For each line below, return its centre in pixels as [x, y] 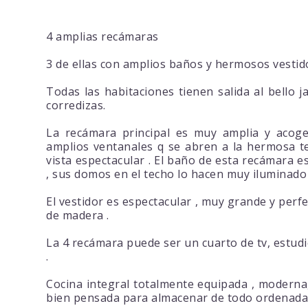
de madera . [78, 216]
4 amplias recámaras [102, 37]
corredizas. [76, 106]
